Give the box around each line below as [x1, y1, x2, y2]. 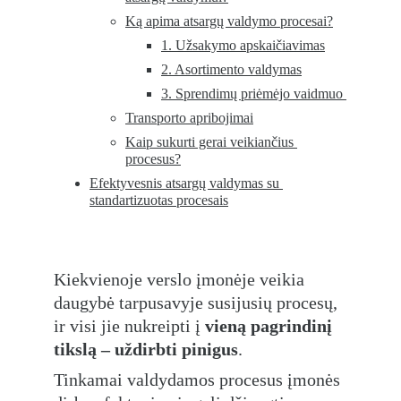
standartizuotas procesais [90, 192, 228, 208]
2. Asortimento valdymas [161, 62, 302, 77]
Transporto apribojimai [125, 110, 253, 125]
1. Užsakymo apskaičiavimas [161, 38, 325, 53]
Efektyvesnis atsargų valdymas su [90, 175, 283, 191]
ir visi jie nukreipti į [54, 316, 205, 336]
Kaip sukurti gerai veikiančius [125, 134, 297, 149]
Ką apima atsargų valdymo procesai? [125, 13, 333, 29]
